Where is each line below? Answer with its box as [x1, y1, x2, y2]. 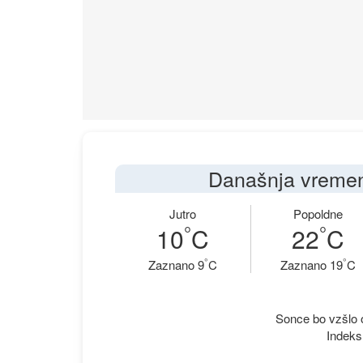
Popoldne [293, 205, 344, 222]
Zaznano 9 [147, 256, 204, 273]
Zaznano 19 [280, 256, 344, 273]
